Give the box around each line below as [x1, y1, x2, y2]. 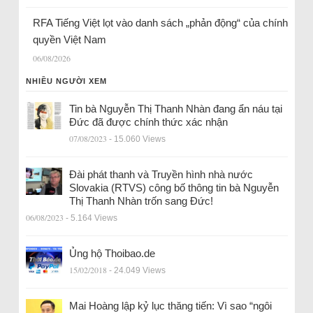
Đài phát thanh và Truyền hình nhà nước [68, 168, 253, 180]
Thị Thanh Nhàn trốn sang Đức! [68, 194, 213, 207]
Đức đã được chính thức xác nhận [68, 115, 228, 128]
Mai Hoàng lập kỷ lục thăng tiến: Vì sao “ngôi [68, 299, 272, 312]
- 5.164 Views [65, 212, 117, 223]
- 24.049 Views [108, 265, 166, 275]
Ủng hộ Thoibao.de [68, 247, 155, 259]
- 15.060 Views [108, 133, 166, 144]
